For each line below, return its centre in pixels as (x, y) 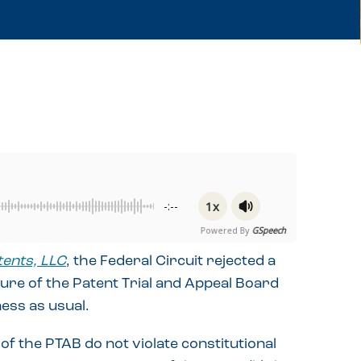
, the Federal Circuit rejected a (171, 261)
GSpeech (268, 230)
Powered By (221, 230)
